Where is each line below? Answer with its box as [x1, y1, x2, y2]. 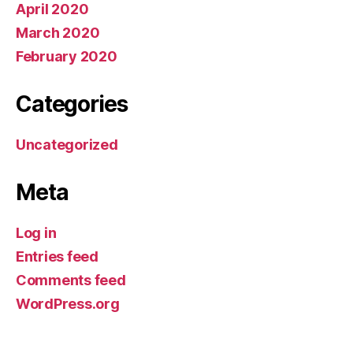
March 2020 [16, 24, 100, 41]
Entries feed [16, 248, 98, 265]
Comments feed [16, 272, 126, 288]
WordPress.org [16, 295, 120, 312]
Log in [16, 225, 57, 241]
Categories [16, 91, 128, 117]
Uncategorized [16, 136, 118, 153]
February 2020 [16, 48, 117, 65]
